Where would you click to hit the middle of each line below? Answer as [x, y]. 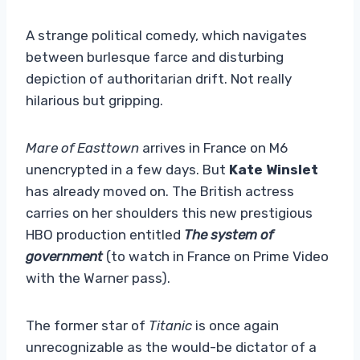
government [64, 256]
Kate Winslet [274, 169]
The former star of [87, 325]
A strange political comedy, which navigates [166, 35]
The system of [229, 234]
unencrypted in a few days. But [127, 169]
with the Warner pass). [98, 278]
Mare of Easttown [82, 147]
